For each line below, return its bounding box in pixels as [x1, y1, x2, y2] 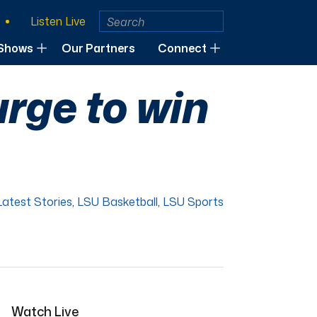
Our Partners [62, 40, 135, 57]
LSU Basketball [77, 194, 158, 210]
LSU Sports [163, 194, 224, 210]
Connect [158, 40, 207, 57]
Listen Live [30, 13, 86, 29]
